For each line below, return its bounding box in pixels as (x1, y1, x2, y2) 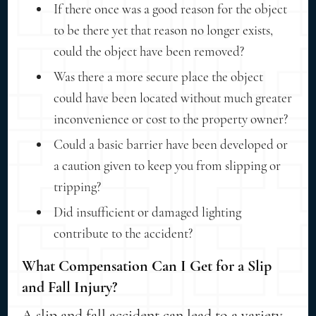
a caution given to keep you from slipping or (54, 157, 281, 174)
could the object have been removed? (54, 42, 245, 59)
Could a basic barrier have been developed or (54, 135, 288, 152)
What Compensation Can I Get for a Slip (22, 256, 272, 275)
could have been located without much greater (54, 89, 293, 106)
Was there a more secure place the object (54, 68, 264, 85)
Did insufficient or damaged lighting (54, 203, 242, 220)
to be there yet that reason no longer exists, (54, 21, 274, 38)
